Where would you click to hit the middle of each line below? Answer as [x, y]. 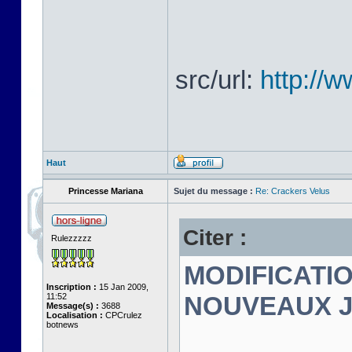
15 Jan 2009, [123, 287]
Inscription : [71, 287]
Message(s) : [73, 306]
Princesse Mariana [105, 191]
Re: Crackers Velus [293, 191]
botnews [62, 324]
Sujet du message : [213, 191]
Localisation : [75, 315]
